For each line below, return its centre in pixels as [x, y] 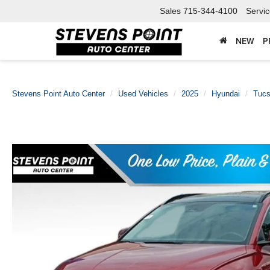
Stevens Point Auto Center [58, 94]
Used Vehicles [143, 94]
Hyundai [226, 94]
